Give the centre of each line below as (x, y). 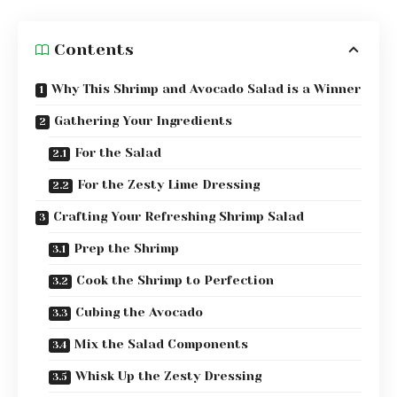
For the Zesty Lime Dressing (168, 185)
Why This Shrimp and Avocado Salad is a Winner (206, 89)
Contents (94, 49)
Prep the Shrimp (126, 249)
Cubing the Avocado (139, 312)
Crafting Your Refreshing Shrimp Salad (179, 217)
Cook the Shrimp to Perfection (175, 280)
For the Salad (118, 153)
